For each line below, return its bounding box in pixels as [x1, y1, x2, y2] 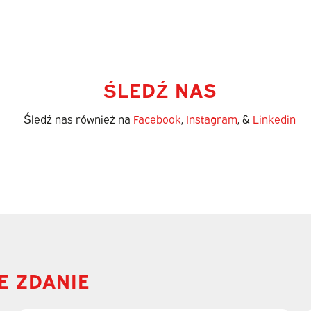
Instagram [186, 110, 238, 126]
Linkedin [253, 110, 296, 126]
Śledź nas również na [24, 110, 134, 126]
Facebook [133, 110, 182, 126]
